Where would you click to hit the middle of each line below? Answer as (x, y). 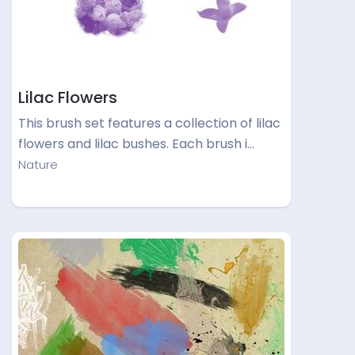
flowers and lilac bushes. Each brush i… (136, 144)
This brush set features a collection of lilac (149, 123)
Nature (38, 164)
